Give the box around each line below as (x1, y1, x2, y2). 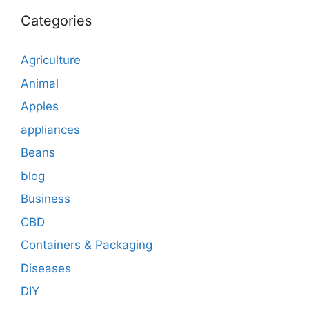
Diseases (21, 261, 71, 275)
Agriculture (21, 53, 81, 68)
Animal (21, 76, 59, 90)
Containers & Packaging (21, 238, 152, 252)
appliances (21, 122, 80, 137)
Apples (21, 99, 59, 114)
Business (21, 192, 70, 206)
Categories (21, 12, 92, 30)
